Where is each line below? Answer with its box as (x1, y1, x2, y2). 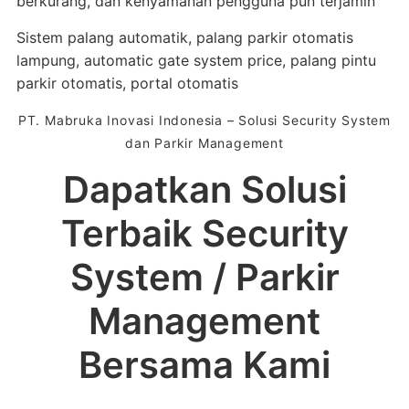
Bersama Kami (79, 342, 330, 387)
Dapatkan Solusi (62, 167, 347, 212)
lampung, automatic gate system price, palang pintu (16, 51, 376, 69)
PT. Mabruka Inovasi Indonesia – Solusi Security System (17, 112, 392, 128)
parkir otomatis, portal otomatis (16, 74, 238, 92)
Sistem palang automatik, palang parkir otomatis (16, 28, 353, 47)
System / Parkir (69, 255, 340, 299)
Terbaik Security (60, 211, 349, 256)
